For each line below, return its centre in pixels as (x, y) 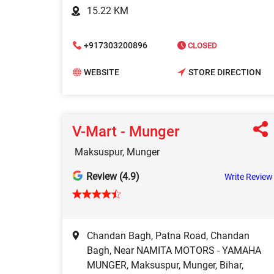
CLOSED (202, 45)
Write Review (249, 176)
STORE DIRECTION (225, 72)
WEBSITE (102, 72)
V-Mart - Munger (126, 131)
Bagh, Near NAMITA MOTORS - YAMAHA (174, 250)
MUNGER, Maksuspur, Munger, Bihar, (165, 265)
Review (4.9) (113, 176)
